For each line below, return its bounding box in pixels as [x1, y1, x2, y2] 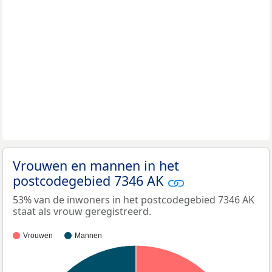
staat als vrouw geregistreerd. [13, 204, 151, 218]
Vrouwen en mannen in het [13, 157, 179, 175]
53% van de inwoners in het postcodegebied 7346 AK [13, 192, 254, 206]
